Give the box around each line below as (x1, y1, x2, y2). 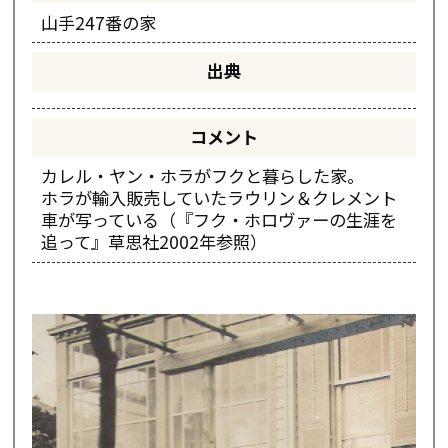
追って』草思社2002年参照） (40, 229, 267, 255)
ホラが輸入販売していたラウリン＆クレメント (40, 185, 397, 211)
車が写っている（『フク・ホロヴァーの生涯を (40, 207, 397, 233)
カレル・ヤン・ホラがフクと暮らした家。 (40, 163, 364, 189)
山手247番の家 (40, 9, 156, 35)
